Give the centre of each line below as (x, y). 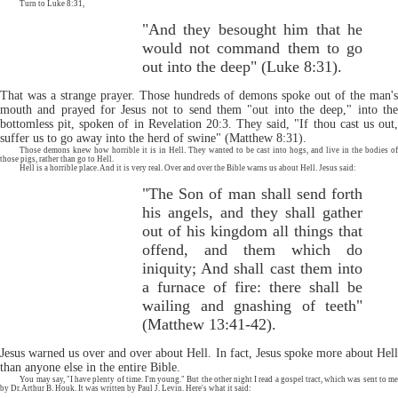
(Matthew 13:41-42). (209, 324)
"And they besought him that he (252, 29)
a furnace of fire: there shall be (252, 287)
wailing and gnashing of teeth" (252, 305)
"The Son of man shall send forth (252, 193)
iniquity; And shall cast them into (252, 268)
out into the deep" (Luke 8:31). (242, 66)
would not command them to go (252, 48)
